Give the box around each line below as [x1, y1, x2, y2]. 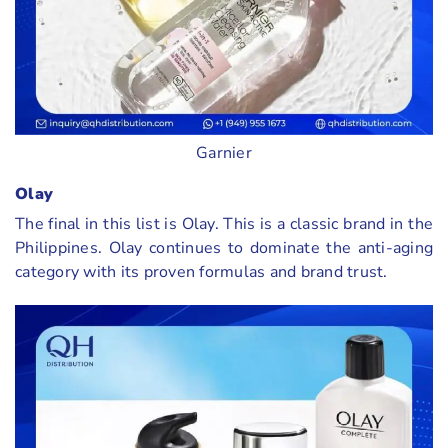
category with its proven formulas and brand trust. [15, 261, 388, 284]
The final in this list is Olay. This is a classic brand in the [15, 213, 433, 236]
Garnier [196, 142, 252, 165]
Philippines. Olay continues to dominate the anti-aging [15, 237, 433, 260]
